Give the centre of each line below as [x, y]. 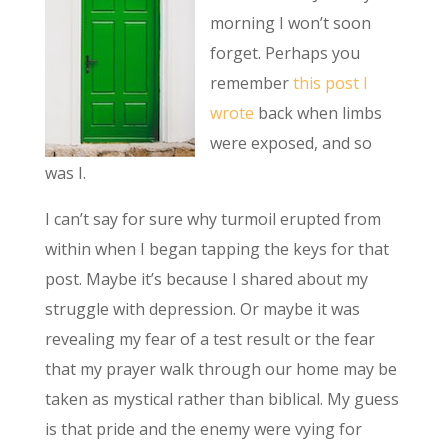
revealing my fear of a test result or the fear [209, 339]
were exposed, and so [290, 143]
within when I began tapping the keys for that [216, 249]
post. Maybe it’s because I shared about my [206, 279]
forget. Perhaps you [284, 53]
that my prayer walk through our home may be [220, 369]
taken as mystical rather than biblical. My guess [221, 399]
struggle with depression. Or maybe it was [202, 309]
